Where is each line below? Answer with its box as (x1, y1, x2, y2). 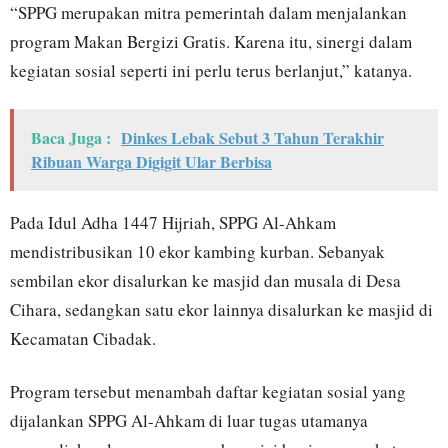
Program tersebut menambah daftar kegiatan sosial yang (10, 379, 406, 403)
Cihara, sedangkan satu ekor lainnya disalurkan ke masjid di (10, 297, 433, 321)
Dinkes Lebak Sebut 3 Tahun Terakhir (121, 125, 384, 149)
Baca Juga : (31, 125, 111, 149)
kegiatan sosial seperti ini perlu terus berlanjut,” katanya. (10, 58, 412, 82)
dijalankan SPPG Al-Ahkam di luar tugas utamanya (10, 408, 368, 432)
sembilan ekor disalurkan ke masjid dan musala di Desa (10, 268, 401, 292)
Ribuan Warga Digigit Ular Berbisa (31, 149, 272, 173)
